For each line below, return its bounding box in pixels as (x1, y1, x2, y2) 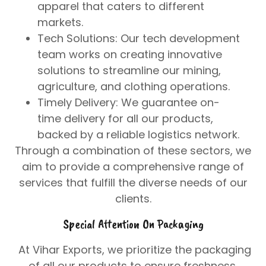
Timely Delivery (37, 95, 116, 110)
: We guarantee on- (116, 95, 220, 110)
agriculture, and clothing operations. (37, 79, 230, 94)
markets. (37, 15, 84, 30)
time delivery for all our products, (37, 111, 214, 126)
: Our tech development (115, 31, 240, 46)
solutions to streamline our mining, (37, 63, 221, 78)
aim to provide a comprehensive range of (22, 159, 244, 174)
